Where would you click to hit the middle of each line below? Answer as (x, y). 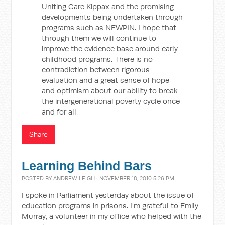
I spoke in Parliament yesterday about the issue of (108, 195)
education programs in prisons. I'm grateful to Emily (110, 206)
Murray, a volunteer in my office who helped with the (112, 216)
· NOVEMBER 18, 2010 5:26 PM (135, 178)
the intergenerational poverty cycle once (111, 101)
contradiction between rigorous (96, 70)
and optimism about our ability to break (110, 91)
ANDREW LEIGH (74, 178)
